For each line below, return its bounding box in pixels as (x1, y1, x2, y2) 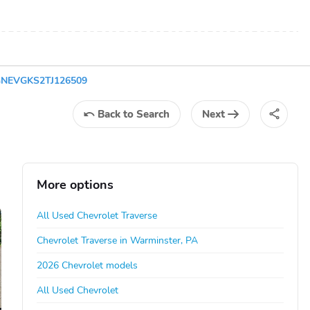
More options (37, 176, 114, 193)
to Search (123, 107, 170, 121)
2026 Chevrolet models (37, 258, 138, 272)
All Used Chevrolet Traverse (37, 208, 158, 222)
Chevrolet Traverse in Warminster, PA (37, 233, 199, 247)
